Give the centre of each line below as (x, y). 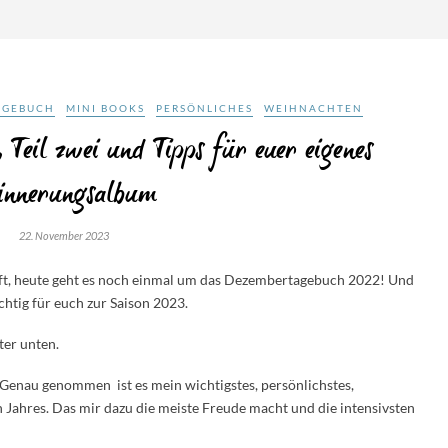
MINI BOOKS (105, 108)
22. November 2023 (64, 235)
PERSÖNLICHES (204, 108)
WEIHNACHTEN (313, 108)
